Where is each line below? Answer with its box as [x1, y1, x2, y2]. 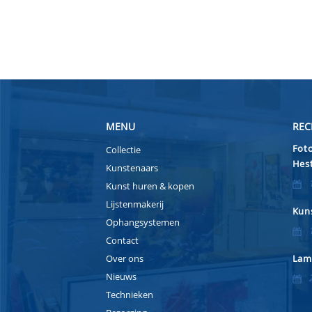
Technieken [106, 288, 153, 302]
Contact [106, 234, 139, 247]
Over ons [106, 252, 143, 265]
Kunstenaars [106, 162, 158, 175]
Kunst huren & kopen [106, 180, 194, 193]
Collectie [106, 143, 141, 157]
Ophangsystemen [106, 216, 180, 229]
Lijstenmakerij [106, 198, 164, 211]
